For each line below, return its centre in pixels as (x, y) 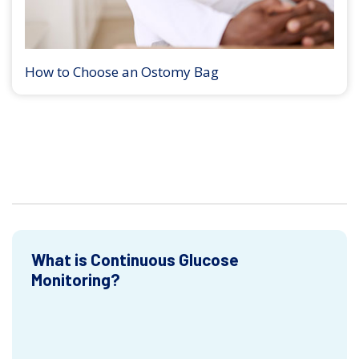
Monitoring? (76, 279)
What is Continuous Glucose (135, 259)
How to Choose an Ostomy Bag (122, 72)
